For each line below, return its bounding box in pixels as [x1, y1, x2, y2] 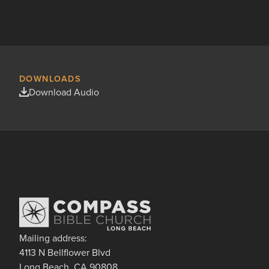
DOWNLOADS [19, 72, 81, 85]
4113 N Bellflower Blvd [19, 246, 110, 259]
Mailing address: [19, 231, 87, 244]
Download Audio [29, 85, 99, 98]
